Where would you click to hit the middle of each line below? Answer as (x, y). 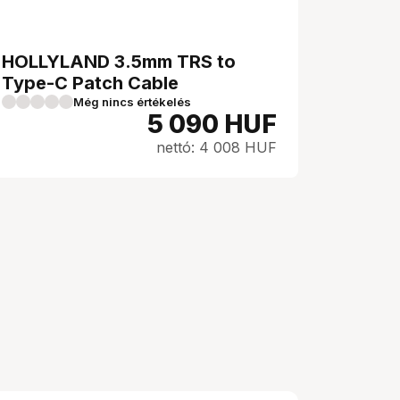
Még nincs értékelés (132, 102)
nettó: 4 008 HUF (217, 147)
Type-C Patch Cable (90, 83)
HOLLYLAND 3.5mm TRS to (119, 62)
